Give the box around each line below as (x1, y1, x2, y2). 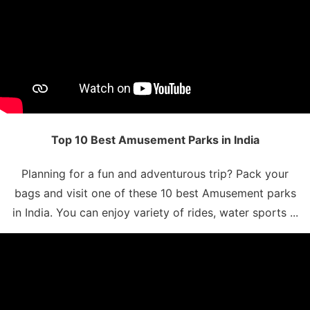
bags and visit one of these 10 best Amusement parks (14, 185, 296, 200)
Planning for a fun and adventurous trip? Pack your (21, 166, 289, 181)
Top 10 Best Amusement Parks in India (51, 132, 259, 147)
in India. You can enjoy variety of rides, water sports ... (12, 205, 298, 219)
